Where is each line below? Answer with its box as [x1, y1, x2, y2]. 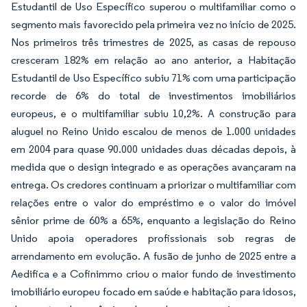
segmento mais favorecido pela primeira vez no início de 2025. [11, 18, 296, 31]
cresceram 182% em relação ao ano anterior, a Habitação [11, 53, 296, 66]
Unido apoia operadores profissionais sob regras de [11, 232, 296, 245]
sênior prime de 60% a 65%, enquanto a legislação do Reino [11, 214, 296, 227]
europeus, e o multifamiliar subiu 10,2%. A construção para [11, 107, 296, 120]
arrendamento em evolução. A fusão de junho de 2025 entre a [11, 249, 296, 262]
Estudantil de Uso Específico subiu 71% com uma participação [11, 71, 296, 84]
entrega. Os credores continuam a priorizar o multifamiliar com [11, 178, 296, 191]
